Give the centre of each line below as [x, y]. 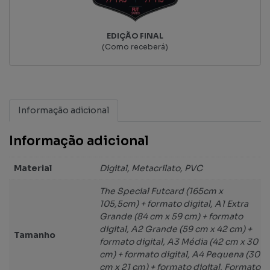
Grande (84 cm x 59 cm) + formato [171, 216]
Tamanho [35, 235]
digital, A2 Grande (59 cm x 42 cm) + [176, 229]
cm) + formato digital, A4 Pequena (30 [180, 254]
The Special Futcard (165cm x [161, 191]
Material [33, 168]
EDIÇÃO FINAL [135, 36]
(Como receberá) [135, 47]
